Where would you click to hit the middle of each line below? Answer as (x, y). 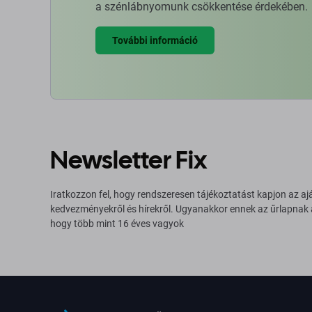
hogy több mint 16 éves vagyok (117, 224)
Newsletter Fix (128, 160)
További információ (155, 40)
